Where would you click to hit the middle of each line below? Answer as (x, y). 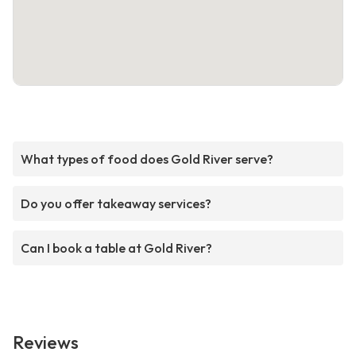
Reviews (46, 343)
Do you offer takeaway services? (116, 204)
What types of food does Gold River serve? (147, 159)
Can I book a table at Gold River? (116, 248)
